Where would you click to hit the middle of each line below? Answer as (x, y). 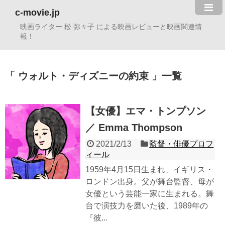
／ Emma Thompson (134, 128)
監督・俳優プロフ (182, 144)
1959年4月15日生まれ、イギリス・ (149, 170)
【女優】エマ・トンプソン (146, 111)
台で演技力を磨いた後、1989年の (147, 206)
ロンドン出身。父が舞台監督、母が (150, 182)
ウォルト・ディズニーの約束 (83, 76)
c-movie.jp (37, 13)
